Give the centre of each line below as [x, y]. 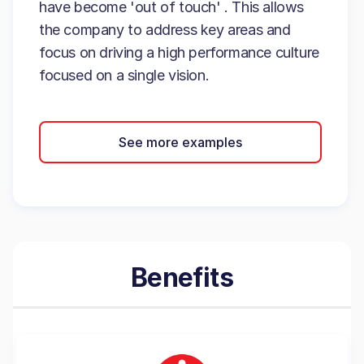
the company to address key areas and [165, 30]
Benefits [182, 277]
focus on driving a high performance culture [179, 52]
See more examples [180, 142]
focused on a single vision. [124, 75]
